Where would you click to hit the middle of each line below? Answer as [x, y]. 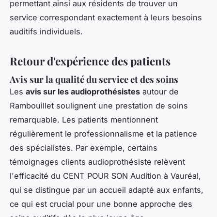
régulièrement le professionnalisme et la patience [103, 134]
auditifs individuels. [46, 31]
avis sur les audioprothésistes [83, 92]
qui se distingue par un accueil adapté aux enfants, [107, 190]
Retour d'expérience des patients [90, 61]
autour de [159, 92]
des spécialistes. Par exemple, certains [84, 148]
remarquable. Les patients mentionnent [84, 120]
